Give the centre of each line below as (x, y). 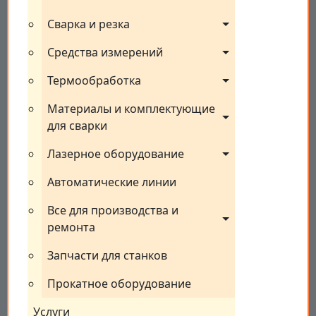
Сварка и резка (89, 24)
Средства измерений (105, 53)
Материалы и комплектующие (131, 109)
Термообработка (94, 81)
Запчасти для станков (107, 256)
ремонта (71, 227)
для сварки (77, 126)
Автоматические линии (112, 182)
